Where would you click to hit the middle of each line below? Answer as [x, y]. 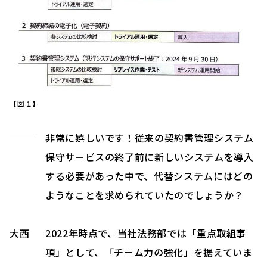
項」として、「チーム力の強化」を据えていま [149, 252]
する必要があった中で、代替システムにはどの [149, 176]
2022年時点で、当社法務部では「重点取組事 [146, 233]
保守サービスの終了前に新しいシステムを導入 [150, 156]
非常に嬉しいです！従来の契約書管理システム [150, 137]
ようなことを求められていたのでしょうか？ [145, 195]
